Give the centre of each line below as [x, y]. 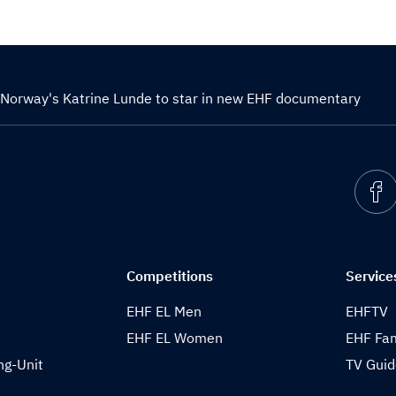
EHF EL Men [164, 311]
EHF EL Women [175, 338]
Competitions [170, 276]
